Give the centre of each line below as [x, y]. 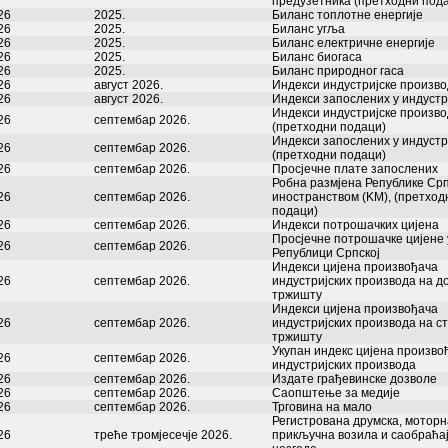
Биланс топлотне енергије [347, 15]
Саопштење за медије [336, 393]
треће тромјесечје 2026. [163, 435]
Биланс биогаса [317, 57]
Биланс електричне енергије [353, 43]
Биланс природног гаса [338, 71]
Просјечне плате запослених [355, 169]
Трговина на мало [322, 407]
